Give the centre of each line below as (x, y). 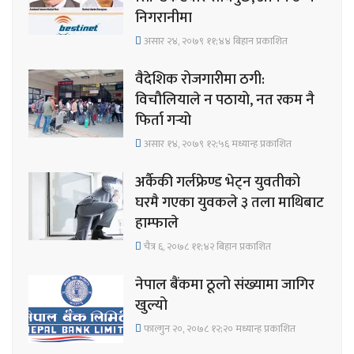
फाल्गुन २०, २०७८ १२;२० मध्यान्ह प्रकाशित (218, 329)
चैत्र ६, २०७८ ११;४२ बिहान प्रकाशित (206, 247)
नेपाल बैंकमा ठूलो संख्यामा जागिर (225, 285)
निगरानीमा (164, 18)
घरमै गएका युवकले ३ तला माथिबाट (230, 203)
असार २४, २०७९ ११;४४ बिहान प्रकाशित (215, 41)
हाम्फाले (157, 223)
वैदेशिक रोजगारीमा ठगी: (200, 79)
